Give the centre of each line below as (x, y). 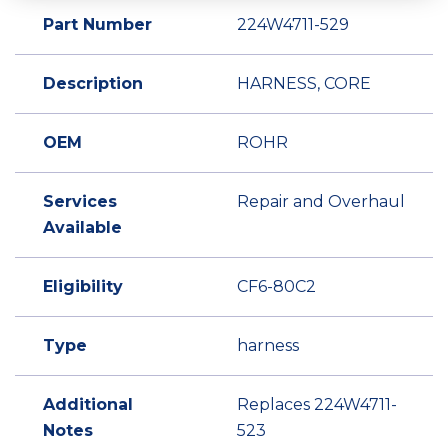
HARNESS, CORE (304, 83)
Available (82, 227)
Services (80, 201)
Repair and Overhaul (321, 201)
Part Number (97, 24)
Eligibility (83, 286)
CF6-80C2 (276, 286)
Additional (88, 404)
